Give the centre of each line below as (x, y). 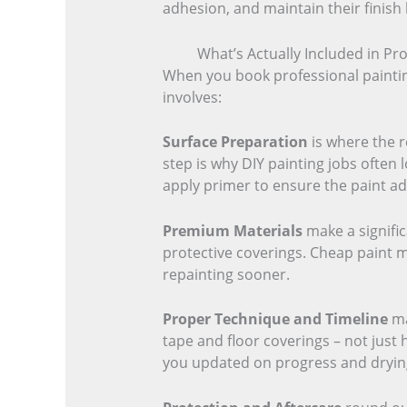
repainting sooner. (226, 274)
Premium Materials (232, 230)
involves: (192, 97)
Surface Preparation (235, 142)
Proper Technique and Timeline (275, 319)
